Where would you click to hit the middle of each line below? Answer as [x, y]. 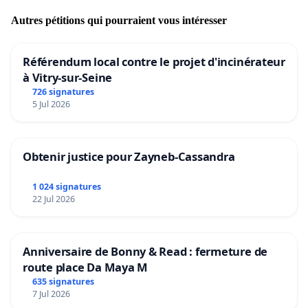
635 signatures [63, 281]
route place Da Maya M [86, 267]
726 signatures [63, 92]
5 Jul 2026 [51, 104]
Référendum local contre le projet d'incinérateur [154, 62]
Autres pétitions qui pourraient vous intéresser [119, 21]
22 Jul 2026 [53, 199]
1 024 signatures [66, 186]
